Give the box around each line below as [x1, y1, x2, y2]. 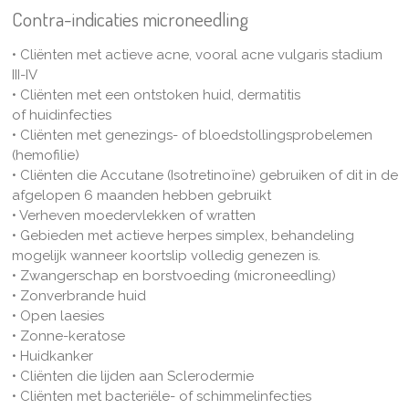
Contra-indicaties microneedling [11, 5, 248, 31]
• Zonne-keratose [11, 327, 125, 344]
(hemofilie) [11, 146, 79, 163]
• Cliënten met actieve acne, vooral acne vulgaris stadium [11, 46, 383, 63]
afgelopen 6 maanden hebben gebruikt [11, 186, 271, 204]
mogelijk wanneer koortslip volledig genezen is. [11, 246, 324, 264]
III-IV [11, 66, 37, 83]
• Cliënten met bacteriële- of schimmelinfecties [11, 387, 311, 404]
